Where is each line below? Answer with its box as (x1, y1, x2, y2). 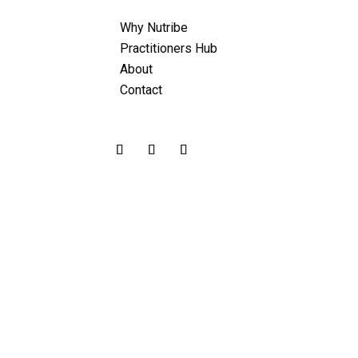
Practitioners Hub (120, 41, 218, 57)
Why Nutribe (120, 20, 189, 36)
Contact (120, 82, 163, 98)
